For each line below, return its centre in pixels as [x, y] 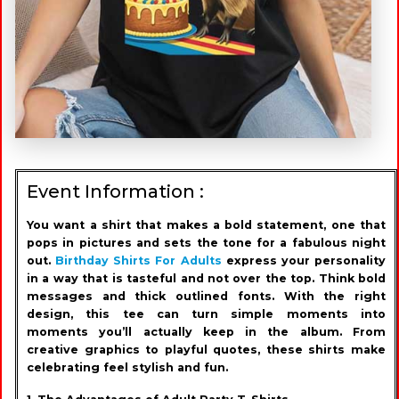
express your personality [304, 260]
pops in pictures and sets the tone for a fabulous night [206, 242]
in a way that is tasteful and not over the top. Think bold [206, 278]
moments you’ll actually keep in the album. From [206, 331]
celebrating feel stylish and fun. [127, 367]
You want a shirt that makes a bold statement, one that [206, 224]
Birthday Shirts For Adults [138, 260]
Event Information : [115, 191]
